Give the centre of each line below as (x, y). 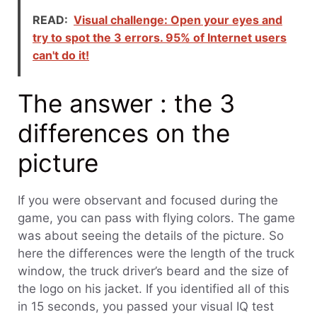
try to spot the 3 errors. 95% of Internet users (160, 37)
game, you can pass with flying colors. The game (156, 218)
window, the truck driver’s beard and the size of (153, 271)
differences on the (124, 133)
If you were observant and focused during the (148, 200)
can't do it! (61, 55)
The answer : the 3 (126, 103)
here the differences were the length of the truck (156, 253)
